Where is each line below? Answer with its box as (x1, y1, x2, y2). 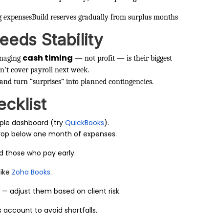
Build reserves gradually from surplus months (32, 12, 178, 22)
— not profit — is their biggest (73, 53, 172, 63)
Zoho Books (12, 167, 51, 177)
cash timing (22, 52, 73, 64)
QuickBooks (65, 117, 105, 128)
